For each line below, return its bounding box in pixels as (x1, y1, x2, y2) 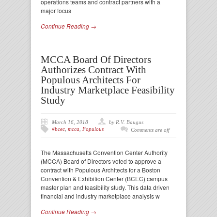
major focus (41, 6, 71, 15)
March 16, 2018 (52, 119, 88, 125)
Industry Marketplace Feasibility (41, 84, 175, 96)
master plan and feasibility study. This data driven (41, 183, 170, 191)
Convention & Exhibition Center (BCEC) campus (41, 174, 168, 183)
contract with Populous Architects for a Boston (41, 166, 160, 174)
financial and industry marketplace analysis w (41, 192, 160, 200)
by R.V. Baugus (109, 119, 143, 125)
